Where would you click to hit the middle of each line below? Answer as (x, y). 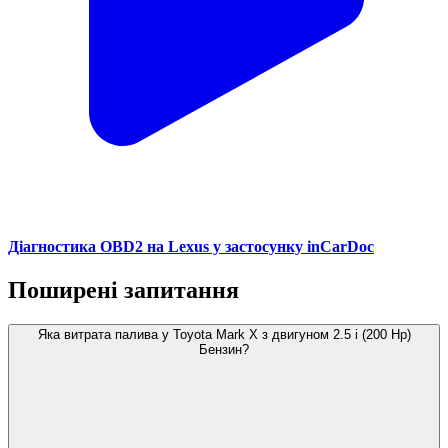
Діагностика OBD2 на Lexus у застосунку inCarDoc (191, 247)
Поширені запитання (123, 290)
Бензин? (224, 350)
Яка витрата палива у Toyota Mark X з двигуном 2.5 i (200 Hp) (224, 335)
